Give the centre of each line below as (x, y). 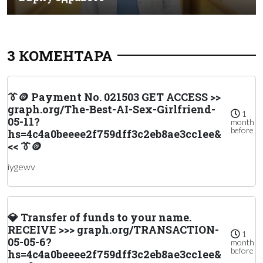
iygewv (21, 166)
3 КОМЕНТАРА (60, 55)
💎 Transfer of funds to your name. (100, 217)
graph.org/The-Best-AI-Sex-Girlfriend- (112, 109)
